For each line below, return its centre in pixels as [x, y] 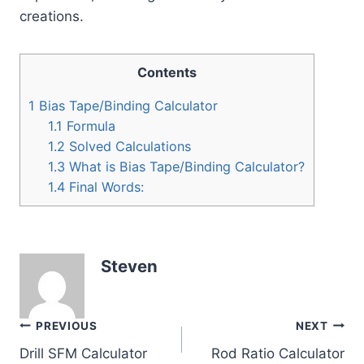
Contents [167, 72]
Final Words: [105, 186]
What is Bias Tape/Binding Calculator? [185, 166]
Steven [129, 266]
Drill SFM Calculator [83, 354]
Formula [89, 126]
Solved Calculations [128, 146]
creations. [52, 16]
